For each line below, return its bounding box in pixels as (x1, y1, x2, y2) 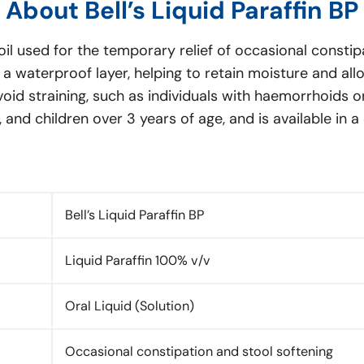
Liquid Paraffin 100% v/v (65, 251, 210, 269)
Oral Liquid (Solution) (65, 297, 194, 314)
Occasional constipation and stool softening (65, 342, 333, 360)
